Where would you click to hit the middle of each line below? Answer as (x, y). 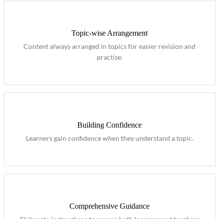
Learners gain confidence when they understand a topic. (109, 138)
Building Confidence (109, 125)
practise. (109, 57)
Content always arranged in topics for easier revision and (109, 46)
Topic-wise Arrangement (109, 33)
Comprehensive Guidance (109, 206)
